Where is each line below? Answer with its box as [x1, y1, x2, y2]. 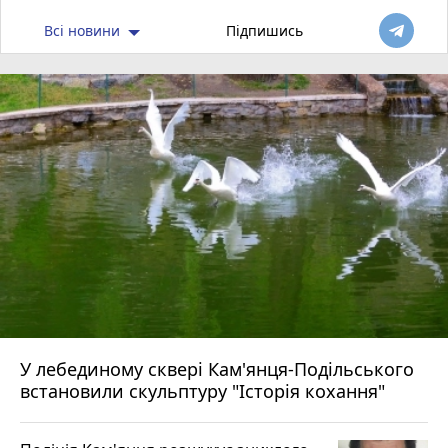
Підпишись [226, 21, 304, 41]
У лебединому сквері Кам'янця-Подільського [20, 357, 36, 381]
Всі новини [43, 21, 124, 41]
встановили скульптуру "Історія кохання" [20, 379, 385, 403]
